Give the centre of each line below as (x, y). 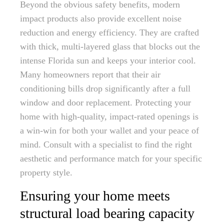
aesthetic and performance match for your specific (111, 158)
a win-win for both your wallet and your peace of (109, 130)
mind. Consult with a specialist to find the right (106, 144)
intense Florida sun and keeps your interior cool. (108, 60)
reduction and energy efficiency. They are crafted (109, 32)
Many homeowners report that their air (90, 74)
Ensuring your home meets (95, 196)
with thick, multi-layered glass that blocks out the (110, 46)
